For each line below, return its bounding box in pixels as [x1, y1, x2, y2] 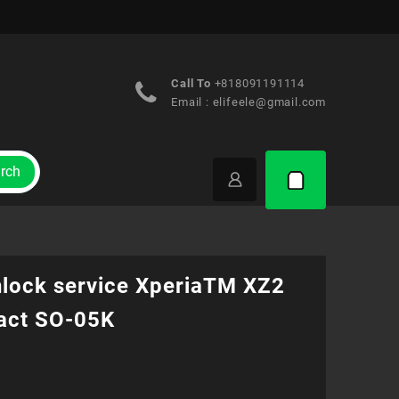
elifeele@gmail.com [212, 94, 326, 109]
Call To [171, 76, 211, 90]
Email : [171, 94, 213, 109]
